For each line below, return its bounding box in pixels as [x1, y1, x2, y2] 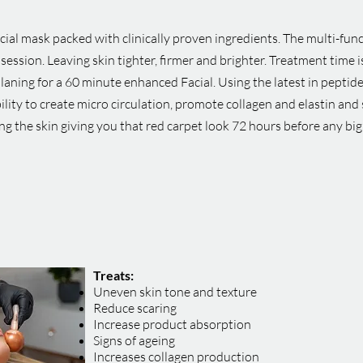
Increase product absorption [93, 316, 251, 332]
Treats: [93, 267, 134, 283]
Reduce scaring [93, 300, 177, 316]
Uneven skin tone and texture [93, 284, 257, 300]
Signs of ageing [93, 332, 175, 348]
